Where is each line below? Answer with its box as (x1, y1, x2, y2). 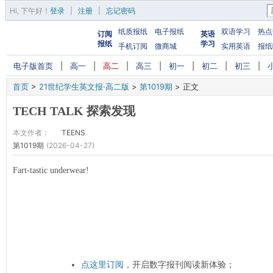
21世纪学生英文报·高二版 (39, 82, 129, 91)
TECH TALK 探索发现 (13, 104, 135, 118)
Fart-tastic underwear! (13, 166, 89, 175)
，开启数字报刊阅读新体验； (124, 260, 235, 269)
